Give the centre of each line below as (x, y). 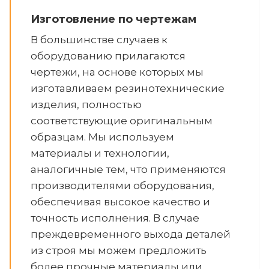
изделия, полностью (86, 104)
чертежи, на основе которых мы (117, 72)
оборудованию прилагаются (108, 56)
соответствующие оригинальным (122, 121)
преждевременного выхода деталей (131, 234)
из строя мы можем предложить (119, 250)
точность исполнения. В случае (115, 218)
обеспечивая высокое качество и (120, 202)
